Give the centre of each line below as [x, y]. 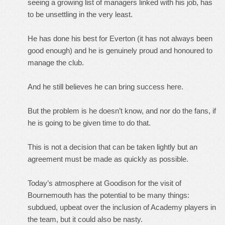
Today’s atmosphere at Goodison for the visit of [104, 183]
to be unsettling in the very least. [80, 14]
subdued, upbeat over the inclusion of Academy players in [122, 207]
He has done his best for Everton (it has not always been [120, 38]
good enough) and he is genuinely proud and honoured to [120, 50]
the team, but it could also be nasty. [85, 219]
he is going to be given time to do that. [89, 123]
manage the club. [56, 63]
